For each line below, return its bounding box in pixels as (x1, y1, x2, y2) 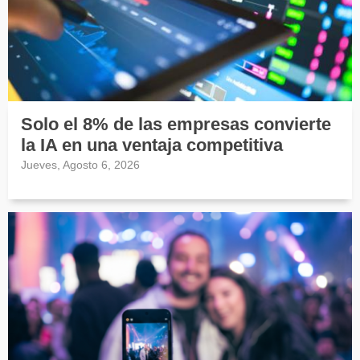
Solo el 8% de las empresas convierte (21, 114, 331, 135)
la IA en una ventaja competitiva (21, 135, 283, 156)
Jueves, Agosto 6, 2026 (21, 158, 140, 172)
